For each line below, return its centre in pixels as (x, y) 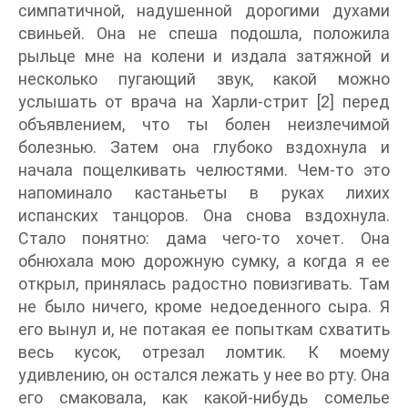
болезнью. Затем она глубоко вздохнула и (204, 148)
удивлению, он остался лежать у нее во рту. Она (204, 375)
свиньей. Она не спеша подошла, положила (204, 34)
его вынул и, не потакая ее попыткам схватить (204, 330)
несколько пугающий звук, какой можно (204, 79)
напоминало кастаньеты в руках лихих (204, 193)
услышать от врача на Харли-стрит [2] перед (204, 102)
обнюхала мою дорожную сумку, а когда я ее (204, 261)
